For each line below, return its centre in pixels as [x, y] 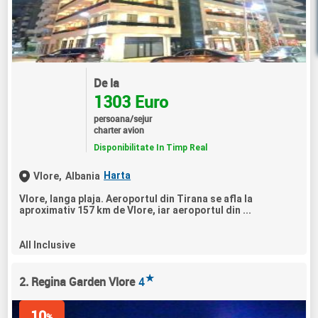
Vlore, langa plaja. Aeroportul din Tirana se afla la [136, 199]
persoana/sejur [122, 118]
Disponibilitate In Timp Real [150, 147]
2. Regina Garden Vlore [77, 282]
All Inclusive [48, 245]
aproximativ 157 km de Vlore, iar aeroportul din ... [136, 210]
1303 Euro [131, 102]
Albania [83, 176]
